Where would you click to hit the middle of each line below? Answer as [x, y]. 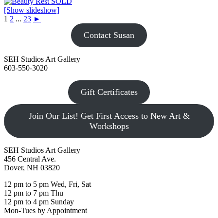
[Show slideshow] [32, 10]
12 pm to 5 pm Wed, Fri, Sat [47, 184]
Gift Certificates [109, 92]
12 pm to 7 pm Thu [34, 193]
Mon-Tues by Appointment [45, 211]
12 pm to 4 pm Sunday [39, 202]
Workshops [109, 126]
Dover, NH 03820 [32, 168]
